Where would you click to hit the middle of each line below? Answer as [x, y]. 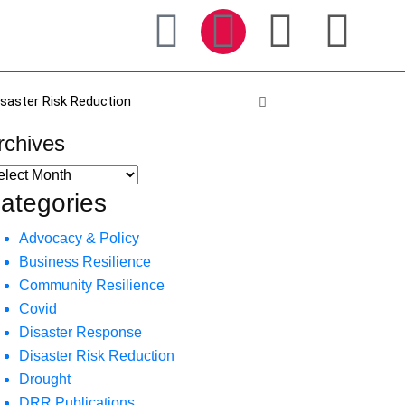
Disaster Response [80, 332]
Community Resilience [92, 285]
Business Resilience [85, 262]
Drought [45, 379]
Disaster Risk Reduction [97, 356]
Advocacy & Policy [79, 238]
